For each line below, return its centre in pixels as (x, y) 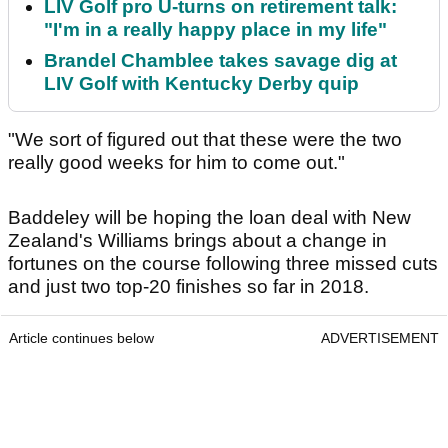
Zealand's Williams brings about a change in (197, 241)
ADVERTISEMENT (380, 338)
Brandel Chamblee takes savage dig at (220, 61)
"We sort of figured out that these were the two (205, 140)
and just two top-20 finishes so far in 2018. (188, 287)
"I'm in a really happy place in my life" (215, 30)
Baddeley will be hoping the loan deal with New (209, 218)
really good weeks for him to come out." (176, 163)
